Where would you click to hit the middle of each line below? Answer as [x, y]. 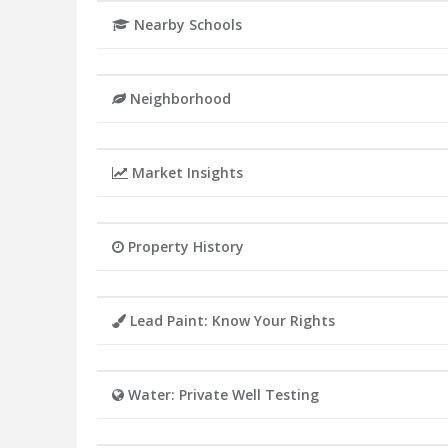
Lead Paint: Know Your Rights [230, 321]
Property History [184, 247]
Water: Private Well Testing [221, 395]
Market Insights [185, 173]
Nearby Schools [186, 25]
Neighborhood [178, 99]
